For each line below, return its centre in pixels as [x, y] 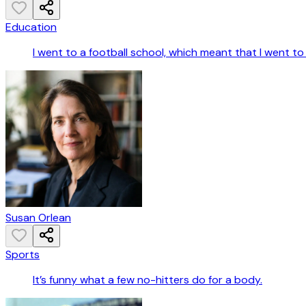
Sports [23, 255]
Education [31, 27]
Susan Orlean [38, 218]
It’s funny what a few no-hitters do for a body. [148, 280]
